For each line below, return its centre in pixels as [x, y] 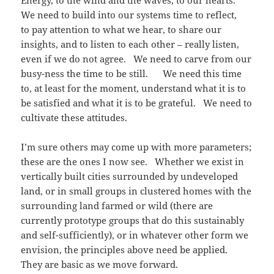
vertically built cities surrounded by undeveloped [130, 176]
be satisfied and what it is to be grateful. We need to [137, 103]
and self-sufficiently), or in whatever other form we [135, 235]
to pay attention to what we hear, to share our [121, 30]
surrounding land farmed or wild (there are [117, 206]
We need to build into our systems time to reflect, [129, 15]
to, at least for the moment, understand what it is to [134, 88]
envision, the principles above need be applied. [127, 250]
